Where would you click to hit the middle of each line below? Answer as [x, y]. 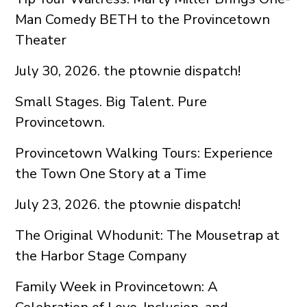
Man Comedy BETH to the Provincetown [143, 20]
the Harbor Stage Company [101, 256]
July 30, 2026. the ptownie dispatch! [128, 71]
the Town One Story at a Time [111, 174]
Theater [41, 40]
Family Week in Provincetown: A [117, 287]
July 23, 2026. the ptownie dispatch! [128, 205]
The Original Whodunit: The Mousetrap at [148, 236]
